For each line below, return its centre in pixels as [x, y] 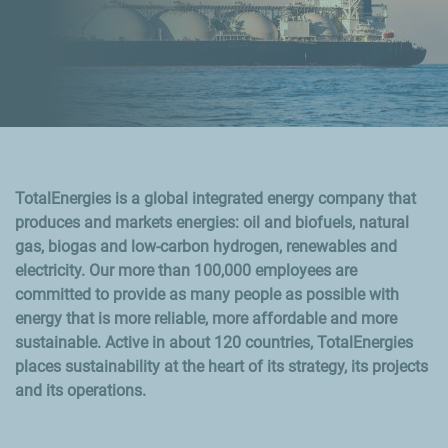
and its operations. [80, 390]
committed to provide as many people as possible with [207, 294]
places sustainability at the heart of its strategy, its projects [221, 366]
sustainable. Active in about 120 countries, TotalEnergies [214, 342]
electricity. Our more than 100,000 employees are [186, 270]
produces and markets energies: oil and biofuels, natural [212, 222]
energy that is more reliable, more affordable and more [206, 318]
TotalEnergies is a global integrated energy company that [215, 198]
